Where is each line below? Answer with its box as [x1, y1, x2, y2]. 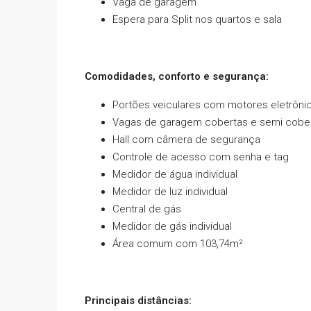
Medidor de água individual [112, 167, 237, 180]
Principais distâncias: [85, 294, 192, 307]
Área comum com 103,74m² [112, 237, 243, 250]
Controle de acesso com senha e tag [112, 150, 289, 163]
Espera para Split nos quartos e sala [112, 12, 282, 26]
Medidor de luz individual [112, 185, 228, 198]
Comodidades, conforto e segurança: [85, 69, 269, 83]
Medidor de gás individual [112, 219, 232, 233]
